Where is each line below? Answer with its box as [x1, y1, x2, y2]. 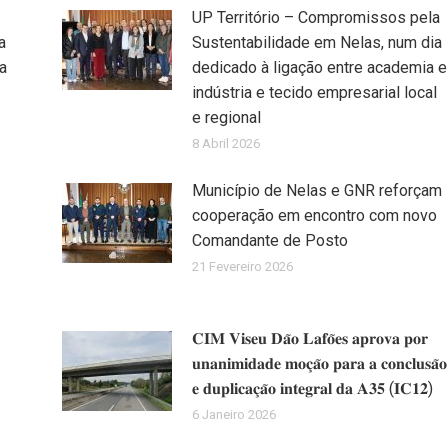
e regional [191, 107, 261, 127]
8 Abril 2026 [191, 135, 260, 151]
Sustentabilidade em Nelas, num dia [191, 32, 442, 52]
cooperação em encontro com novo [191, 205, 437, 225]
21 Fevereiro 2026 [191, 258, 293, 274]
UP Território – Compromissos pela [191, 7, 440, 27]
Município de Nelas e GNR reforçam [191, 180, 442, 200]
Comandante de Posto [191, 230, 348, 250]
